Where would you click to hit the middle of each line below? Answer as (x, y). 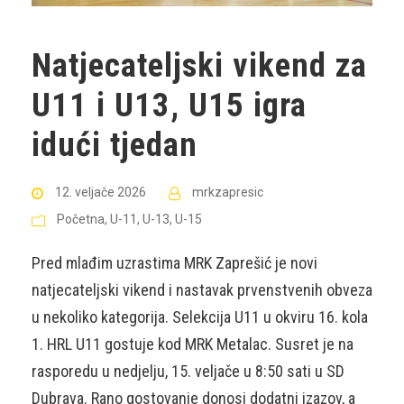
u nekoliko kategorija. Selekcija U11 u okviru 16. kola (200, 317)
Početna (81, 219)
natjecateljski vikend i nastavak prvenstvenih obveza (202, 289)
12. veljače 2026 (101, 192)
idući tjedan (115, 144)
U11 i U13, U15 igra (169, 105)
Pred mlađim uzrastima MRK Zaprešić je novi (174, 262)
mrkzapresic (228, 192)
